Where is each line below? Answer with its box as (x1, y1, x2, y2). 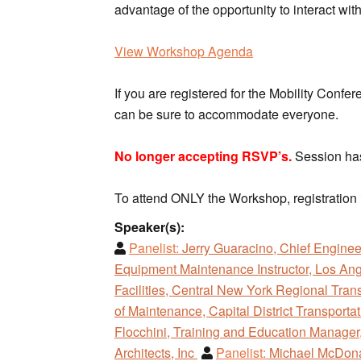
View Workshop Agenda (114, 41, 253, 60)
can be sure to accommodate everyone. (114, 104, 342, 123)
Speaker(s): (114, 217, 185, 236)
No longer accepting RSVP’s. (114, 146, 292, 165)
